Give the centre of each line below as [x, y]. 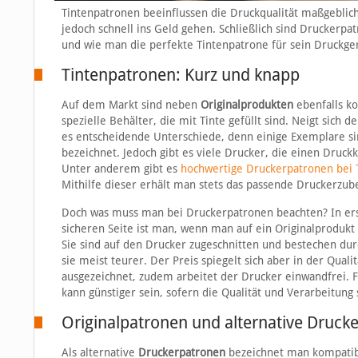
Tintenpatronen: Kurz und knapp [180, 75]
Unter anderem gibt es [121, 169]
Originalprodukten [247, 105]
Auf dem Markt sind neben [131, 105]
